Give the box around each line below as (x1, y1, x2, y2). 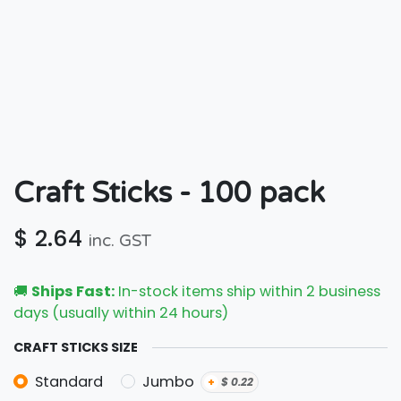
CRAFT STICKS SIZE (13, 338, 138, 356)
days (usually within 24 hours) (13, 303, 228, 323)
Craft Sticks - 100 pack (13, 176, 325, 210)
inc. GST (89, 231, 152, 251)
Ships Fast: (31, 281, 115, 302)
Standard (35, 371, 104, 392)
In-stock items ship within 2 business (115, 281, 380, 302)
